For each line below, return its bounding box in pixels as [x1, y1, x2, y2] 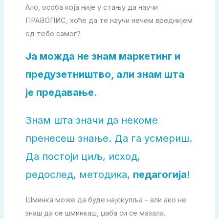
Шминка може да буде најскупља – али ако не [25, 196, 186, 205]
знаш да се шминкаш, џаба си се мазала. [25, 209, 166, 218]
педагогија [132, 169, 187, 181]
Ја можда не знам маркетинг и [25, 50, 180, 63]
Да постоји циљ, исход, [25, 151, 140, 163]
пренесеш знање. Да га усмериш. [25, 132, 192, 145]
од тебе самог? [25, 29, 81, 38]
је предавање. [25, 87, 97, 99]
